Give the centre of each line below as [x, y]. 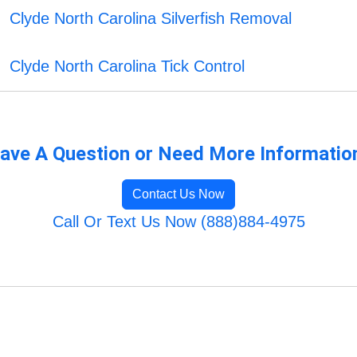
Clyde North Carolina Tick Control [127, 67]
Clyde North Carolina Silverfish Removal [151, 19]
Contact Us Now [178, 194]
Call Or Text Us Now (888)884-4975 [178, 222]
